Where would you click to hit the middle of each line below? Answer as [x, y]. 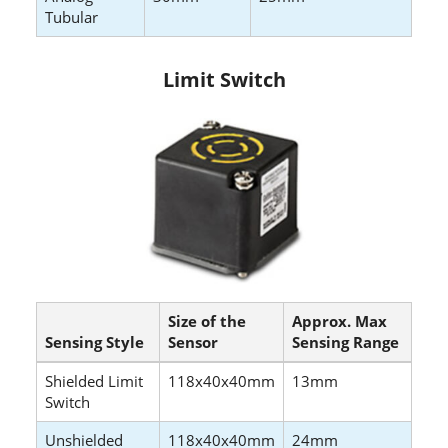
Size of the [207, 321]
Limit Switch [224, 80]
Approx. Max [339, 321]
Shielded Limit [94, 381]
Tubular [71, 17]
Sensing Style [94, 342]
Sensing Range [345, 342]
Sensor [193, 342]
